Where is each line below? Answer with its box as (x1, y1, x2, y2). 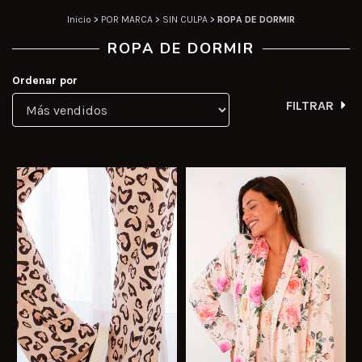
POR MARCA (101, 14, 153, 25)
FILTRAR (285, 98, 334, 113)
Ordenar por (12, 74, 78, 87)
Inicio (67, 14, 91, 25)
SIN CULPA (162, 14, 208, 25)
